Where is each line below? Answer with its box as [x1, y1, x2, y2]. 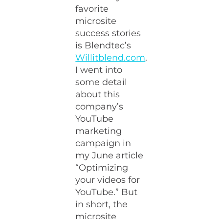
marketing [75, 126, 122, 136]
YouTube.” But [75, 187, 138, 197]
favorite [75, 3, 109, 14]
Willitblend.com [75, 52, 146, 63]
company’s [75, 101, 124, 112]
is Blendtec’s [75, 40, 131, 51]
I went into [75, 65, 123, 75]
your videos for [75, 175, 140, 185]
